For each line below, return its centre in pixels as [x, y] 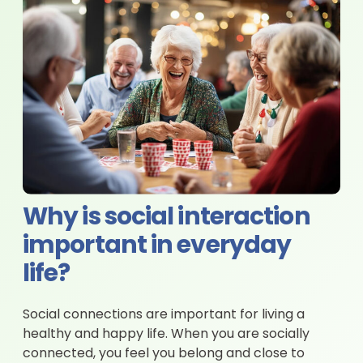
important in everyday [157, 246]
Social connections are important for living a [164, 315]
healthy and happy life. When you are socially [166, 334]
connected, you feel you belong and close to [164, 354]
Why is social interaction [167, 218]
